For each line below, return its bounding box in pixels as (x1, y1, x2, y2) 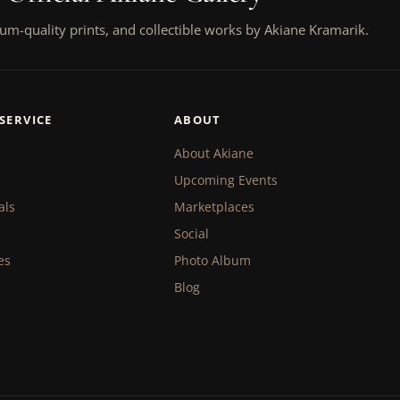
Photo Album (173, 251, 251, 269)
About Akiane (173, 144, 254, 162)
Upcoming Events (173, 171, 278, 188)
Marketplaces (173, 197, 254, 215)
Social (173, 224, 209, 242)
